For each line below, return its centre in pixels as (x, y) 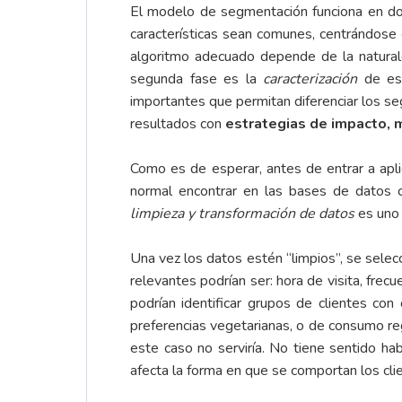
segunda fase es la (197, 79)
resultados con (178, 124)
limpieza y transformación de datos (242, 214)
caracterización (314, 79)
